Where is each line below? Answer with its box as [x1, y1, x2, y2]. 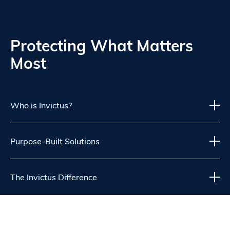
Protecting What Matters [10, 36, 193, 55]
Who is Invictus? [10, 100, 72, 110]
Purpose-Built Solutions [10, 136, 100, 146]
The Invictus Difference [10, 172, 97, 182]
